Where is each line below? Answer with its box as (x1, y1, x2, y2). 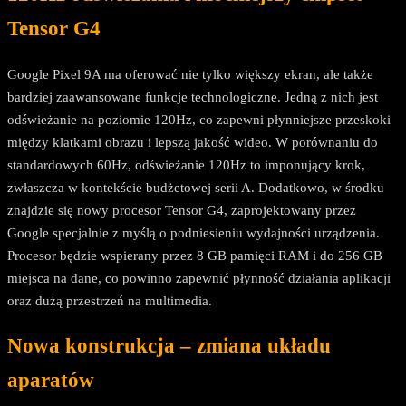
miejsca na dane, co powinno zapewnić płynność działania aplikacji (7, 270, 391, 285)
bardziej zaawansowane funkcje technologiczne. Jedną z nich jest (7, 89, 378, 104)
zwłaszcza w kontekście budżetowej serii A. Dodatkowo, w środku (7, 179, 384, 195)
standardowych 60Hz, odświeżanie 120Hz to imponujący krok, (7, 157, 365, 172)
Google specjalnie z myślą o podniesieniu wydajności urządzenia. (7, 225, 380, 240)
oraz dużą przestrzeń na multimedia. (7, 293, 212, 308)
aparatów (7, 369, 94, 392)
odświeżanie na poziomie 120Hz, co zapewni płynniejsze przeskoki (7, 111, 391, 127)
